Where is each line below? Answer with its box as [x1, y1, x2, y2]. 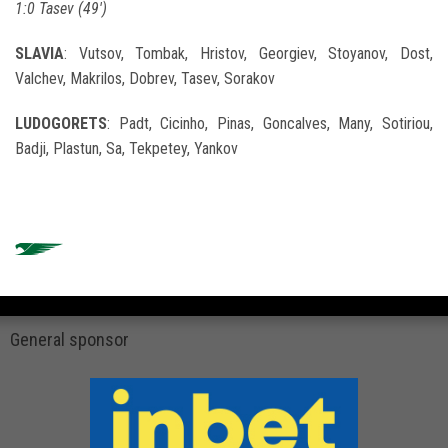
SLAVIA [15, 44, 64, 64]
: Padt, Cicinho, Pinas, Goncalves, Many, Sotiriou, [107, 114, 433, 134]
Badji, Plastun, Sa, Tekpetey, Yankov [15, 139, 238, 159]
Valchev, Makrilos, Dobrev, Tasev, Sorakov [15, 69, 275, 89]
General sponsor [10, 329, 129, 351]
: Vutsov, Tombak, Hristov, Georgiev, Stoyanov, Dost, [64, 44, 433, 64]
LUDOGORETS [15, 114, 107, 134]
